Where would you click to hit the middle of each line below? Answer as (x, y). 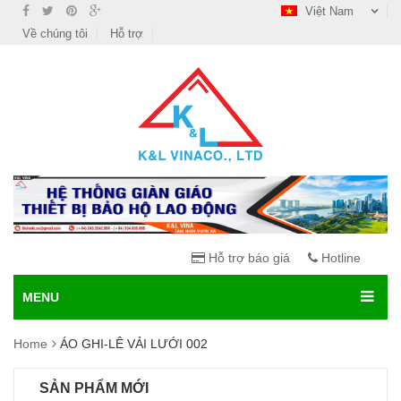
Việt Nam (329, 11)
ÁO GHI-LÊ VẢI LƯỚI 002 (134, 344)
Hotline (339, 258)
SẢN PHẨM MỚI (94, 388)
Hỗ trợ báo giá (247, 258)
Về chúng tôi (55, 34)
